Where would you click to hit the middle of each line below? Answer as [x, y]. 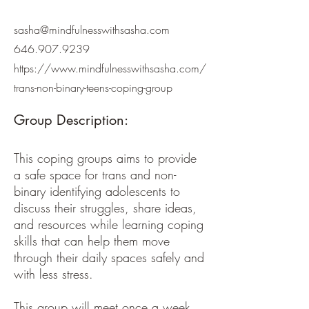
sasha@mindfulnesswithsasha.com [92, 30]
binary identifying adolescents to [97, 191]
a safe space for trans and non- [95, 175]
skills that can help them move [92, 241]
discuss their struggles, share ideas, [105, 208]
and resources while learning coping [109, 224]
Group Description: [71, 120]
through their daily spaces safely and [109, 257]
